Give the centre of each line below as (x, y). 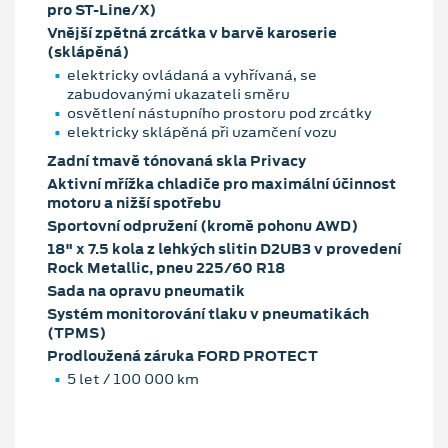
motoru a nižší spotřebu (134, 202)
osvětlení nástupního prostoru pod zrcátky (219, 112)
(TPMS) (76, 332)
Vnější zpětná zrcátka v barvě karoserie (192, 32)
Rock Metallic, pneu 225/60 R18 (166, 267)
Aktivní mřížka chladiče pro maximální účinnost (221, 183)
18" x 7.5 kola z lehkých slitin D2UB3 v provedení (224, 248)
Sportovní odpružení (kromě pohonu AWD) (202, 225)
